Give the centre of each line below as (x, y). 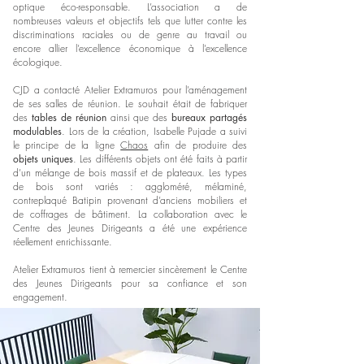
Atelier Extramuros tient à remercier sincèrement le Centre (130, 269)
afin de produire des (198, 145)
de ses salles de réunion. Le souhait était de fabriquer (130, 104)
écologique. (38, 62)
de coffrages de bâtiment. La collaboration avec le (130, 214)
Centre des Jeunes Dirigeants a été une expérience (130, 228)
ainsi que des (139, 117)
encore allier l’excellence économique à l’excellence (130, 48)
